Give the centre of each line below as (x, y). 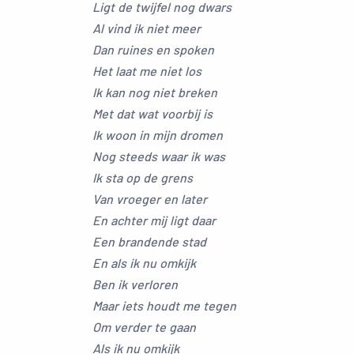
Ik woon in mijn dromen (158, 135)
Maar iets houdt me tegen (164, 305)
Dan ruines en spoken (153, 49)
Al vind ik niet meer (147, 28)
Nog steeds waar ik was (159, 156)
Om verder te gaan (144, 327)
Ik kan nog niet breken (155, 92)
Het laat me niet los (147, 71)
